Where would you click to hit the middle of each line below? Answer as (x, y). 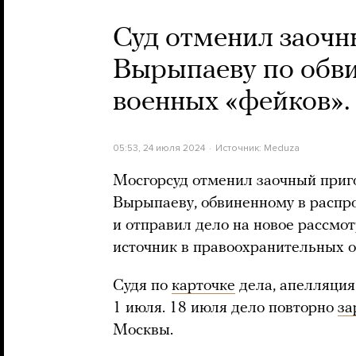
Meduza (281, 148)
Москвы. (143, 331)
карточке (203, 286)
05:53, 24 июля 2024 (159, 148)
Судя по (142, 286)
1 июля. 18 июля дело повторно (225, 308)
